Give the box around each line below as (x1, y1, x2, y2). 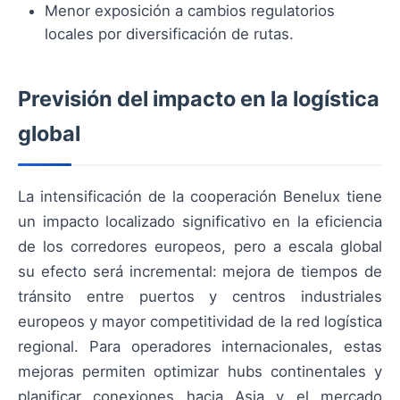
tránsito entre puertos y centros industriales (18, 287, 382, 306)
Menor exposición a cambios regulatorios (45, 2, 335, 21)
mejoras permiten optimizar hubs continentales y (18, 362, 382, 381)
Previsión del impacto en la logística (18, 86, 379, 112)
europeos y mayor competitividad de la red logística (18, 312, 382, 331)
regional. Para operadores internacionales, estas (18, 337, 382, 356)
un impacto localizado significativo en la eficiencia (18, 212, 382, 231)
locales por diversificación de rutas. (45, 25, 294, 44)
